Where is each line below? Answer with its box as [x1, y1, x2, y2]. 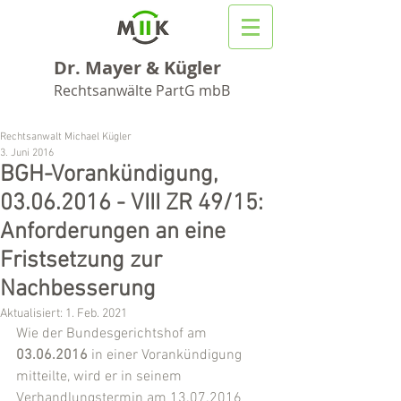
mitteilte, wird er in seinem [16, 368, 185, 386]
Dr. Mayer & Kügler [54, 55, 221, 80]
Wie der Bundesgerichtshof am [16, 325, 210, 343]
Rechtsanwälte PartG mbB [54, 81, 230, 100]
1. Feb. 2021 [65, 306, 127, 321]
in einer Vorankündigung [88, 346, 245, 364]
